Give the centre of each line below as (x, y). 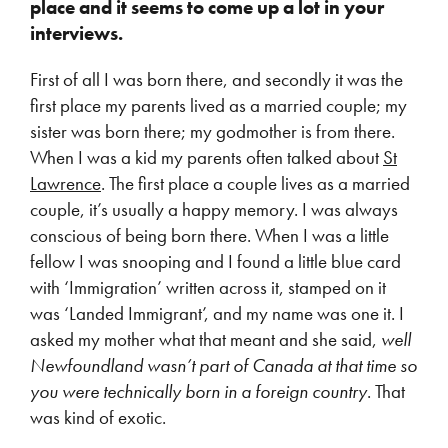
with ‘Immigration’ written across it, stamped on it (208, 287)
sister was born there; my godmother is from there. (212, 131)
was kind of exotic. (98, 417)
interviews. (76, 33)
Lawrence (65, 183)
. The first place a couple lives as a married (255, 183)
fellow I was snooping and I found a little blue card (215, 261)
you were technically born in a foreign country (198, 391)
